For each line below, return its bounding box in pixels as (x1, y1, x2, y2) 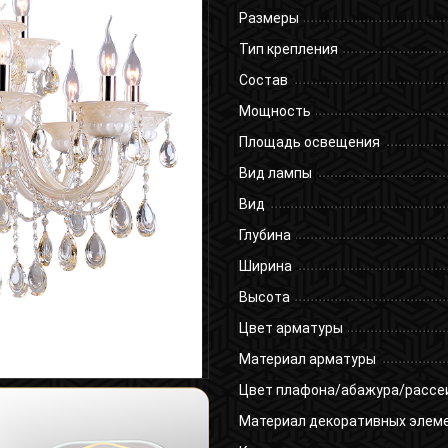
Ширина (239, 258, 292, 275)
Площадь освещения (239, 134, 380, 151)
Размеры (239, 10, 299, 27)
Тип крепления (239, 41, 338, 58)
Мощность (239, 103, 311, 120)
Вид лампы (239, 165, 312, 182)
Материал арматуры (239, 351, 376, 368)
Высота (239, 289, 290, 306)
